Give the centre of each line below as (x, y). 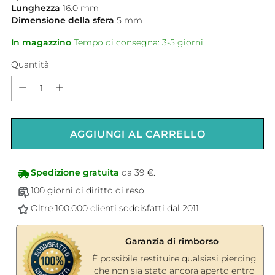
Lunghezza (36, 8)
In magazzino (41, 43)
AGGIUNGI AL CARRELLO (137, 134)
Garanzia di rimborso (172, 242)
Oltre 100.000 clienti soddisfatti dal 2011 (115, 208)
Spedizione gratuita (75, 173)
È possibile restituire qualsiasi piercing (174, 259)
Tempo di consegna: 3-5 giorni (137, 43)
